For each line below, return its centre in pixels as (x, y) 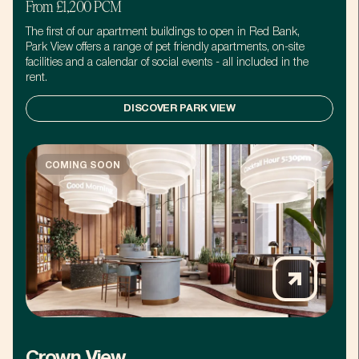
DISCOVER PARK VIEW (179, 109)
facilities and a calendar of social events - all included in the (167, 63)
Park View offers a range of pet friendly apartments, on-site (165, 47)
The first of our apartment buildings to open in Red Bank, (163, 32)
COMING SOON (83, 165)
